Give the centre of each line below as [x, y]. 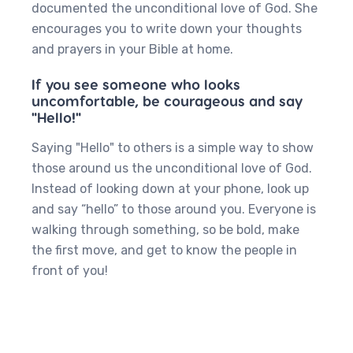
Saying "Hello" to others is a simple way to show [173, 148]
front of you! [71, 271]
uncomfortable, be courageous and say [167, 100]
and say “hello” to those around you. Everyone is [174, 209]
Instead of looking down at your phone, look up [170, 189]
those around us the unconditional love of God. [172, 168]
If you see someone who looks [136, 84]
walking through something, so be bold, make [165, 230]
